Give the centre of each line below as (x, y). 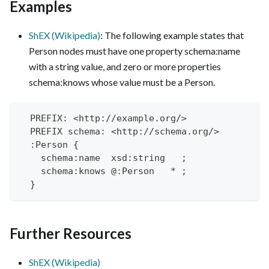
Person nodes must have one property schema (122, 51)
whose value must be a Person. (152, 82)
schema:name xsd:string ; (103, 158)
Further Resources (71, 233)
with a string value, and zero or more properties (125, 66)
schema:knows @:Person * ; (103, 171)
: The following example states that (172, 35)
